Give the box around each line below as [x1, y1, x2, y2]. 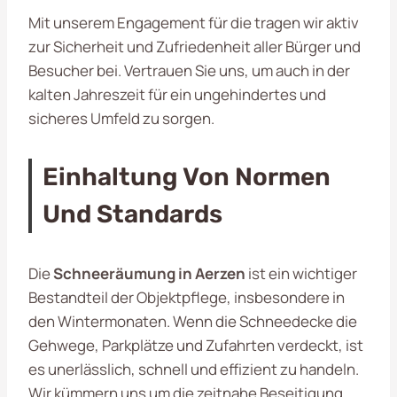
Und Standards [43, 198, 222, 229]
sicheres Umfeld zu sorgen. [28, 107, 214, 128]
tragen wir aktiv [254, 12, 359, 33]
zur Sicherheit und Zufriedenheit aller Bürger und [28, 35, 361, 57]
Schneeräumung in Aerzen [53, 262, 245, 284]
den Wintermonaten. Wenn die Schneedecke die [28, 310, 357, 331]
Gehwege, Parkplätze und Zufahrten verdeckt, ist [28, 334, 363, 355]
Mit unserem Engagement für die [28, 12, 254, 33]
